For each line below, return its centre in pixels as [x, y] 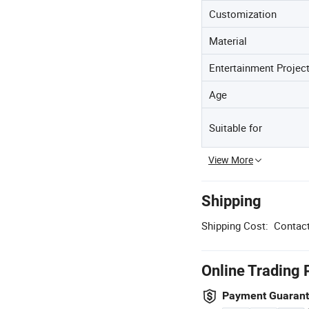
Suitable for [236, 128]
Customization [243, 14]
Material [228, 41]
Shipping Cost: [235, 226]
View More [231, 160]
